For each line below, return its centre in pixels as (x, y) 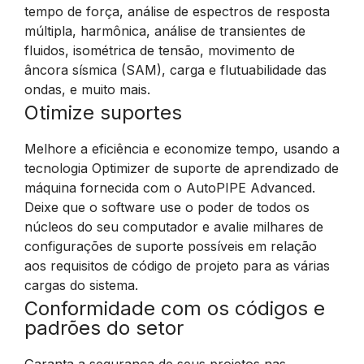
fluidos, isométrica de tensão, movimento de (160, 50)
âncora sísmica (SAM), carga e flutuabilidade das (175, 70)
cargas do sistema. (81, 285)
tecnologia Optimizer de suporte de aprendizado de (182, 168)
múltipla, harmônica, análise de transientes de (165, 31)
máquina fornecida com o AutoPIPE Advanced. (170, 188)
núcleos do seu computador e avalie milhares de (174, 227)
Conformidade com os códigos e (175, 308)
